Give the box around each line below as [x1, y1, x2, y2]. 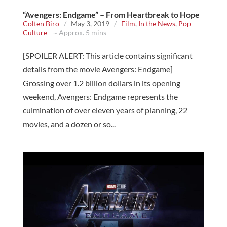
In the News [138, 19, 175, 28]
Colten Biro [22, 19, 59, 28]
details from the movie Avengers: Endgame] [22, 64, 176, 74]
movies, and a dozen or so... [22, 119, 116, 129]
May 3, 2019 [70, 19, 109, 28]
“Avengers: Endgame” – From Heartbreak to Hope [22, 10, 200, 20]
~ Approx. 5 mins [47, 28, 106, 37]
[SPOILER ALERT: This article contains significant [22, 51, 193, 61]
